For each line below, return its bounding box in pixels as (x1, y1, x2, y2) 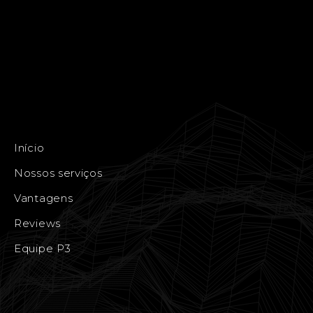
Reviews (14, 217, 61, 231)
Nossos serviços (14, 166, 103, 180)
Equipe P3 (14, 242, 71, 256)
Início (14, 141, 45, 155)
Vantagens (14, 191, 73, 205)
